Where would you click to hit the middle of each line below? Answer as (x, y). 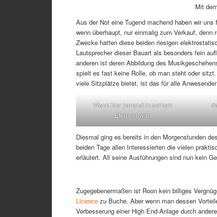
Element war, (133, 115)
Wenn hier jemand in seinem (132, 105)
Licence (87, 201)
